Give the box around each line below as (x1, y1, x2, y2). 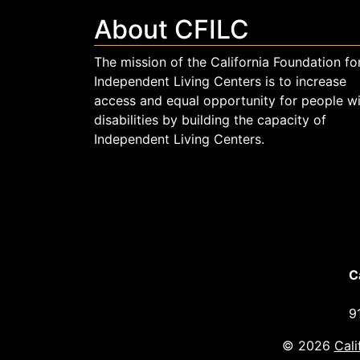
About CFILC (94, 14, 249, 45)
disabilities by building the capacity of (94, 112, 326, 128)
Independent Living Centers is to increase (94, 73, 346, 89)
